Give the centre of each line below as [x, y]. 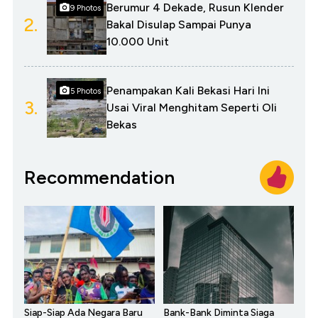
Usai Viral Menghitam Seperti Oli [192, 108]
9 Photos [86, 8]
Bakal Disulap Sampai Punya [179, 25]
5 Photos [86, 91]
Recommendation [99, 177]
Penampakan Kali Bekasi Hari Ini [188, 91]
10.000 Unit [138, 42]
